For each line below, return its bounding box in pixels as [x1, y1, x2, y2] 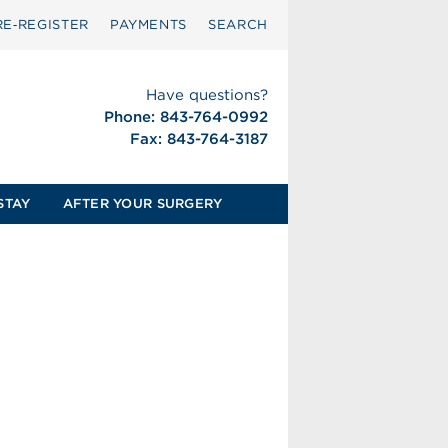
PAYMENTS [109, 17, 188, 32]
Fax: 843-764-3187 [129, 130, 268, 148]
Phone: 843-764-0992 [103, 108, 268, 126]
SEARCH [208, 17, 268, 32]
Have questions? [145, 86, 268, 104]
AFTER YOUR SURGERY [62, 196, 223, 211]
